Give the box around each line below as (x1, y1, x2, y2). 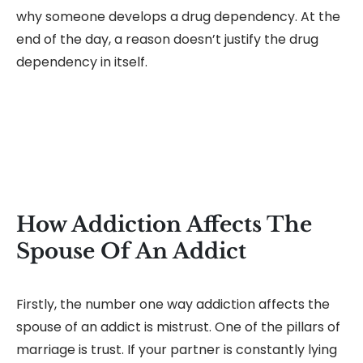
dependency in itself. (16, 53, 147, 72)
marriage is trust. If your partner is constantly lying (16, 340, 337, 360)
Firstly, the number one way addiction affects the (16, 295, 330, 314)
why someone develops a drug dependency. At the (16, 7, 340, 27)
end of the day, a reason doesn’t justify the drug (16, 30, 318, 49)
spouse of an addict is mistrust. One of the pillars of (16, 318, 340, 337)
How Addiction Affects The (16, 211, 312, 238)
